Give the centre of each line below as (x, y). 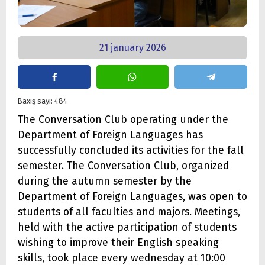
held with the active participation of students (127, 228)
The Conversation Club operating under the (123, 120)
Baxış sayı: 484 (43, 101)
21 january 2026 (132, 47)
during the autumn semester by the (105, 182)
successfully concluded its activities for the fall (131, 151)
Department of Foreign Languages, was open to (132, 197)
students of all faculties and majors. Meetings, (129, 212)
